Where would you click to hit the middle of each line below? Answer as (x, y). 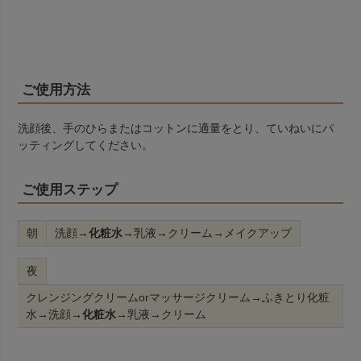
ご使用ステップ (70, 190)
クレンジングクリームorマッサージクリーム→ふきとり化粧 (178, 298)
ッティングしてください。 (85, 145)
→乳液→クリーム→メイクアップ (207, 233)
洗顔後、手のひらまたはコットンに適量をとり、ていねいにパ (176, 129)
